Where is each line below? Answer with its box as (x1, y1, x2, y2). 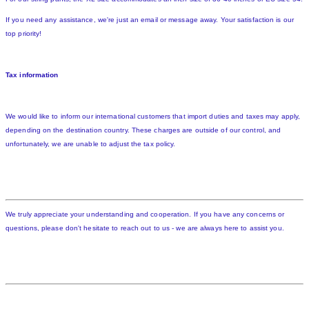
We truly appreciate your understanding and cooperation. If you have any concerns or (6, 210, 285, 219)
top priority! (6, 30, 42, 38)
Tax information (6, 71, 59, 79)
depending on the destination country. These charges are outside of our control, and (6, 126, 281, 134)
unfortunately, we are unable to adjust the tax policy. (6, 140, 176, 148)
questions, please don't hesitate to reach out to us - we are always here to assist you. (6, 224, 284, 232)
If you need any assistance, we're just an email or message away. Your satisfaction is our (6, 16, 294, 24)
